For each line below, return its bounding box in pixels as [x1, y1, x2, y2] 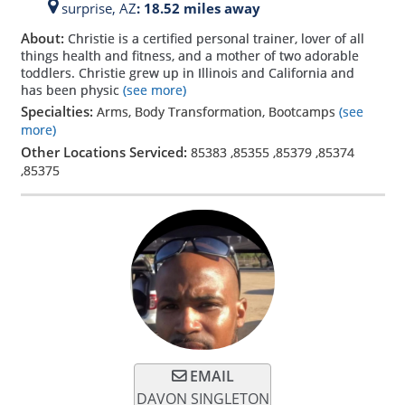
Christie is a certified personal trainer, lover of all [67, 29, 364, 47]
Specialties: [20, 101, 97, 120]
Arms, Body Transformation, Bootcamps [96, 102, 339, 120]
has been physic [20, 80, 119, 99]
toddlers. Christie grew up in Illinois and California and [20, 63, 354, 81]
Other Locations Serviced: [20, 142, 191, 161]
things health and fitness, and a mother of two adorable [20, 46, 359, 64]
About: [20, 28, 68, 47]
